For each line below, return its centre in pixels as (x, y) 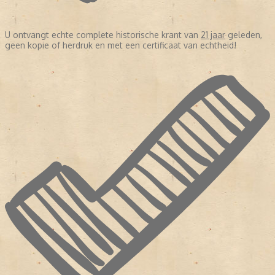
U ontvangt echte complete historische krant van (103, 35)
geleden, (244, 35)
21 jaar (213, 35)
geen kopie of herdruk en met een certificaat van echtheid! (121, 45)
